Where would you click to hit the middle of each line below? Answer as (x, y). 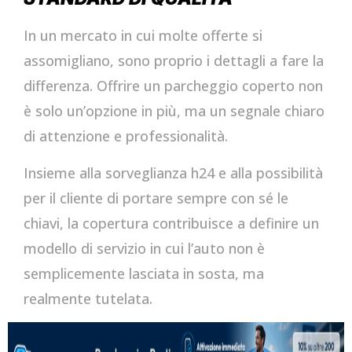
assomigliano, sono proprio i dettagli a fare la (174, 61)
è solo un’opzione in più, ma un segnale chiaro (174, 111)
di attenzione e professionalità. (126, 136)
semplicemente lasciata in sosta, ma (144, 273)
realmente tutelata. (88, 298)
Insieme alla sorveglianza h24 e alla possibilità (173, 172)
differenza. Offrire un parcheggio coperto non (173, 86)
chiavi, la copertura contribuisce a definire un (171, 223)
